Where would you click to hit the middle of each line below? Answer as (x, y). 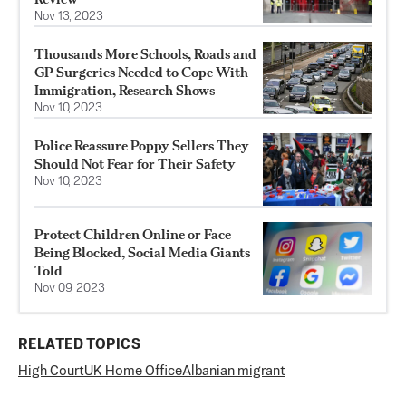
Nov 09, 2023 (70, 288)
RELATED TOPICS (79, 345)
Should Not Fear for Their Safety (135, 163)
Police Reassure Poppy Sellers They (142, 145)
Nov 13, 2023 (69, 16)
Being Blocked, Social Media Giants (142, 252)
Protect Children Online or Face (133, 234)
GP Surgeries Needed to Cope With (141, 72)
